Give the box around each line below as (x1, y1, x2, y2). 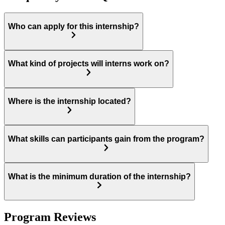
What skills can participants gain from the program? (8, 135, 204, 143)
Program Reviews (4, 210, 96, 223)
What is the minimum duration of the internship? (8, 172, 191, 181)
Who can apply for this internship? (8, 22, 139, 31)
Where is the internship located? (8, 97, 131, 106)
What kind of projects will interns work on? (8, 59, 169, 68)
